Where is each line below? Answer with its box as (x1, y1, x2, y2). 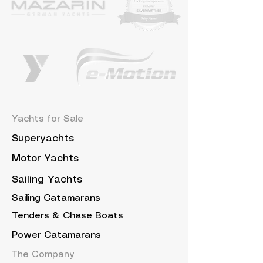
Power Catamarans (12, 231, 101, 240)
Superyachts (12, 134, 74, 143)
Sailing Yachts (12, 175, 82, 184)
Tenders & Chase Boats (12, 211, 123, 220)
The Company (12, 251, 75, 259)
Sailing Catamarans (12, 194, 100, 203)
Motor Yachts (12, 154, 79, 163)
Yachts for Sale (12, 114, 83, 123)
